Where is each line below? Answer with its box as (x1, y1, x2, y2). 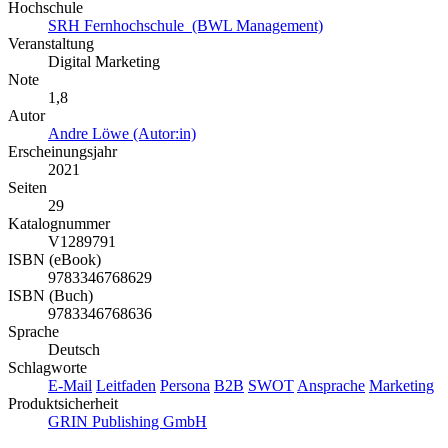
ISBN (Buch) (8, 287, 93, 305)
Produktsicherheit (8, 395, 118, 413)
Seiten (8, 179, 47, 197)
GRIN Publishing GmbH (48, 413, 207, 431)
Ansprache (297, 377, 365, 395)
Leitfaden (96, 377, 156, 395)
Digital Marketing (48, 53, 160, 71)
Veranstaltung (8, 35, 94, 53)
